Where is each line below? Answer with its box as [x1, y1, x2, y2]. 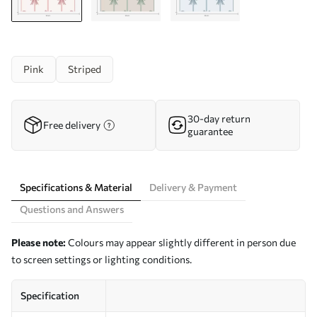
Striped [68, 63, 101, 75]
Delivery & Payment [149, 181, 237, 193]
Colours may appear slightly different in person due [66, 236, 296, 248]
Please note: [11, 236, 66, 248]
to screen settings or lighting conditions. [11, 253, 192, 265]
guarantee [188, 125, 233, 137]
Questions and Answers [20, 203, 124, 215]
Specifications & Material [20, 181, 132, 193]
